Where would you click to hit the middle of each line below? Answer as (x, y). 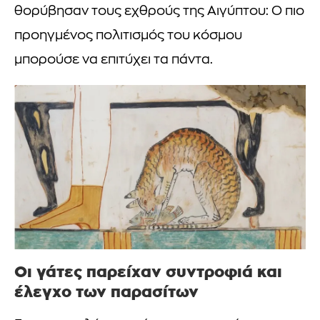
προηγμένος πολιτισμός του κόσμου (128, 36)
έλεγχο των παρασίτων (106, 291)
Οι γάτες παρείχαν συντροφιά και (148, 271)
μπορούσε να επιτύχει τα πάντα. (114, 61)
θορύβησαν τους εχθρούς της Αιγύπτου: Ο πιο (159, 12)
